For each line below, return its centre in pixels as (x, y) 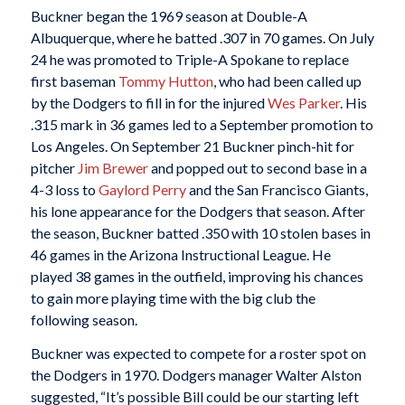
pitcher (54, 167)
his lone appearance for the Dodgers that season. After (198, 211)
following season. (84, 319)
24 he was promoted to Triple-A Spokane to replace (189, 59)
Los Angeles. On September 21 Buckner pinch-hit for (192, 146)
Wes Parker (303, 102)
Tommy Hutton (165, 80)
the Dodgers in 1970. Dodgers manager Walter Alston (196, 375)
